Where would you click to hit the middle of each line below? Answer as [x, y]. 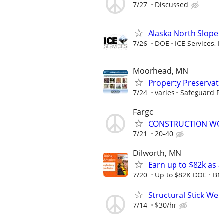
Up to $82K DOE [181, 175]
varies [165, 92]
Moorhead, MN [161, 71]
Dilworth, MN [157, 153]
